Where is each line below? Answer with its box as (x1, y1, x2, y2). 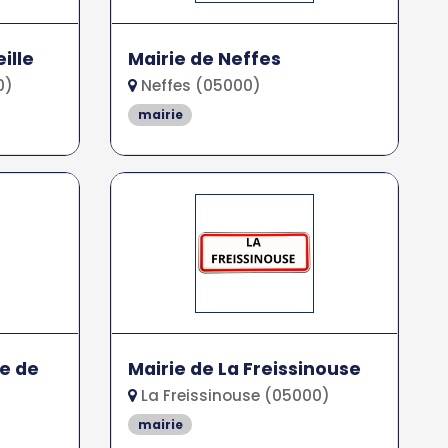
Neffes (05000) (137, 74, 262, 96)
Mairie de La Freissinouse (128, 356, 362, 381)
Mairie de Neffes (128, 46, 282, 71)
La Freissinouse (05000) (137, 384, 331, 406)
